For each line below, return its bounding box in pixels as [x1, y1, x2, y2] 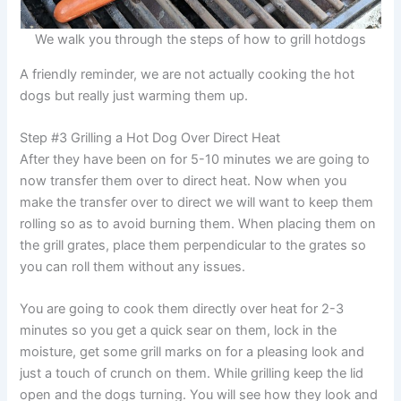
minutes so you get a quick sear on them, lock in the [20, 322, 337, 339]
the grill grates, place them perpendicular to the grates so [20, 236, 367, 253]
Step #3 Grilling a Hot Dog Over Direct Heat [20, 129, 281, 146]
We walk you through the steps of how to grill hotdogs [35, 31, 366, 48]
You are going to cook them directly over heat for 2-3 [20, 301, 345, 318]
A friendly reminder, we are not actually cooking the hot [20, 65, 355, 82]
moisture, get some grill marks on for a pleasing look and [20, 344, 365, 361]
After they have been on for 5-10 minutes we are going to [20, 150, 371, 167]
